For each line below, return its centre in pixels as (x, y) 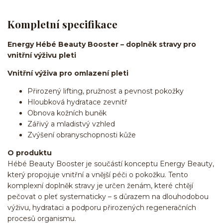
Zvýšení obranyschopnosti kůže (82, 135)
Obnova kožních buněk (67, 113)
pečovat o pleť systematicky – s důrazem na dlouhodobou (108, 197)
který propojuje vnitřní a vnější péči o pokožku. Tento (98, 175)
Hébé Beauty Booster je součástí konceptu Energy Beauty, (111, 164)
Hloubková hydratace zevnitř (77, 102)
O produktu (30, 153)
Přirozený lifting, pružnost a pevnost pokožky (106, 91)
